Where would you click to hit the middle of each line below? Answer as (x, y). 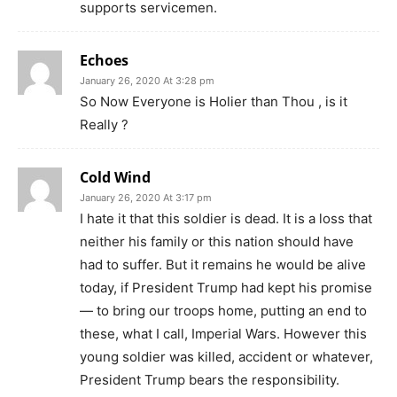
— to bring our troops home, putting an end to (223, 311)
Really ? (104, 125)
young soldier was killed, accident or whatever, (226, 357)
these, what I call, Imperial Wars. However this (223, 334)
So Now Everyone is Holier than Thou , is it (214, 102)
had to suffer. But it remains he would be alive (223, 265)
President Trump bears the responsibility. (210, 380)
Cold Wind (115, 178)
